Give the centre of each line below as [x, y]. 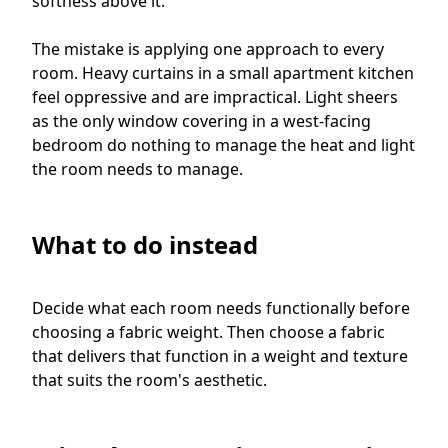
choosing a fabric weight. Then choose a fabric [208, 331]
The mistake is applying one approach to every [208, 48]
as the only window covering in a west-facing [201, 120]
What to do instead [148, 244]
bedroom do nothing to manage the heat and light [223, 144]
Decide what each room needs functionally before [221, 307]
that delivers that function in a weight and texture [220, 355]
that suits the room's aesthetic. [149, 379]
